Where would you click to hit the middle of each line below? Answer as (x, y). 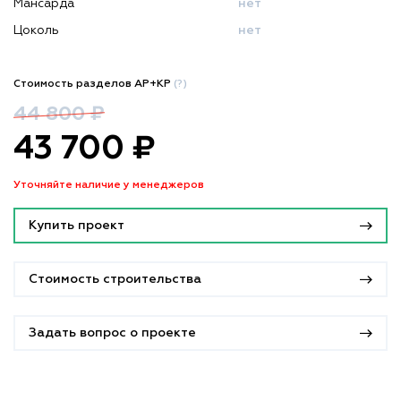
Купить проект (77, 226)
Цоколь (36, 31)
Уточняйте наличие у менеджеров (109, 186)
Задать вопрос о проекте (112, 333)
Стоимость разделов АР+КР (94, 85)
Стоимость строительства (115, 280)
